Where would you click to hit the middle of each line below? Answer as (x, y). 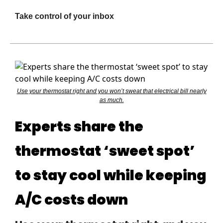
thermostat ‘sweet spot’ (105, 151)
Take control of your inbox (64, 16)
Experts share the (79, 127)
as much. (111, 100)
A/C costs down (71, 200)
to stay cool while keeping (111, 176)
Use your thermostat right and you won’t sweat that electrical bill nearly (111, 91)
